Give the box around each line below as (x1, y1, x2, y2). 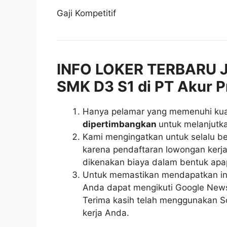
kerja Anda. (83, 207, 129, 218)
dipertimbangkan (83, 119, 159, 129)
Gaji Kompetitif (57, 8, 116, 18)
